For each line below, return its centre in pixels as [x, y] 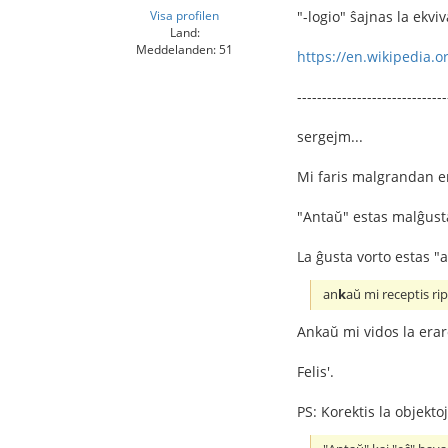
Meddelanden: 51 [184, 49]
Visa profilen [184, 15]
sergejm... [330, 137]
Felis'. [315, 372]
